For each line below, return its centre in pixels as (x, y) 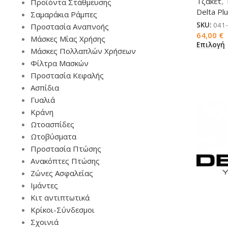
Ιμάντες (44, 185)
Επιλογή (211, 45)
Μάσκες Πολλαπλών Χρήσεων (83, 51)
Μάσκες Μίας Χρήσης (68, 39)
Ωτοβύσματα (53, 136)
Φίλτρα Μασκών (60, 63)
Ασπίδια (45, 88)
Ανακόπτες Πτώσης (65, 161)
